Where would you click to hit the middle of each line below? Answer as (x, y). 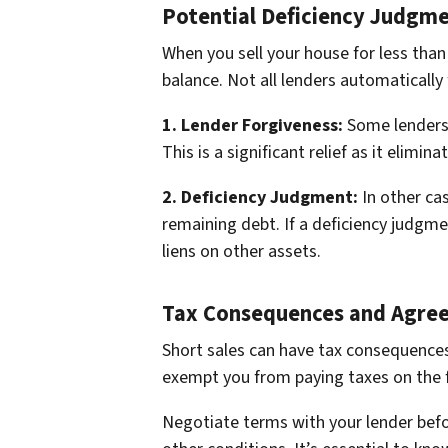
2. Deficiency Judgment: (260, 198)
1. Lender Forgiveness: (254, 126)
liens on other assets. (241, 252)
